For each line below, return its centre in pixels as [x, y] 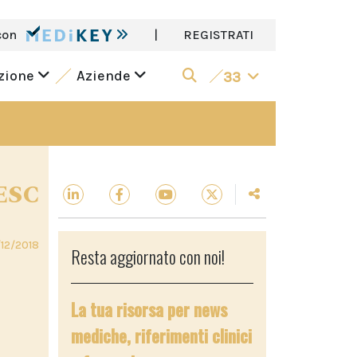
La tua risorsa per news [149, 309]
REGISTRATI [218, 35]
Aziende [105, 76]
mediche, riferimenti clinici [161, 335]
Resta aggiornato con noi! [148, 257]
